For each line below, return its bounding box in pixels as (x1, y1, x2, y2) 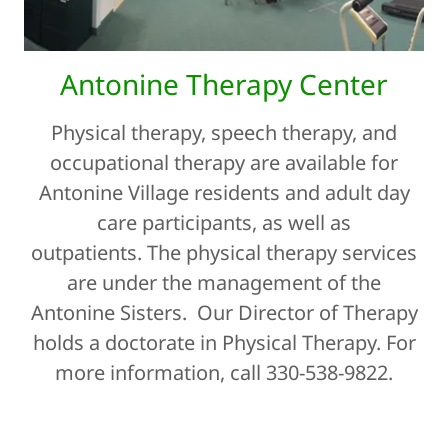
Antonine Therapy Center (60, 65, 388, 104)
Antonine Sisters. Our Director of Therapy (30, 299, 418, 327)
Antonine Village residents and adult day (38, 179, 410, 207)
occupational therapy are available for (50, 149, 398, 177)
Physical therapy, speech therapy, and (51, 119, 397, 147)
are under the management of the (67, 269, 381, 297)
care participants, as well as (97, 209, 351, 237)
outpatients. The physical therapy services (31, 239, 417, 267)
